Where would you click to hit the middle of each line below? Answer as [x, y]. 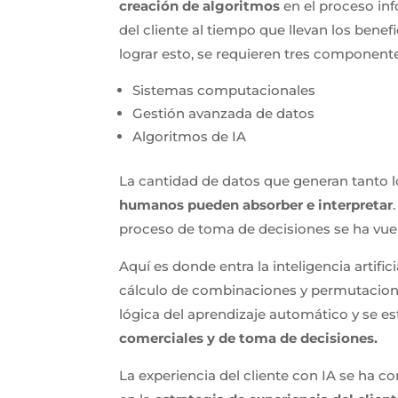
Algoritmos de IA [190, 136]
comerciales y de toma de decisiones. [249, 338]
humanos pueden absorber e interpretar [256, 204]
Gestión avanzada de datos [224, 113]
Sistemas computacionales [224, 90]
